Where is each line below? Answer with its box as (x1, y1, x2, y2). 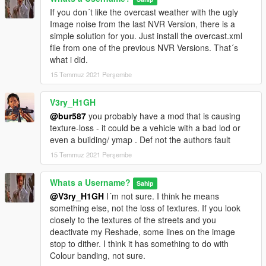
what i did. (50, 53, 88, 66)
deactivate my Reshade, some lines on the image (50, 226, 235, 238)
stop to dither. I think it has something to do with (50, 237, 229, 250)
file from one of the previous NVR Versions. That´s (50, 42, 238, 54)
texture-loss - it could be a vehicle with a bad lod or (50, 122, 240, 134)
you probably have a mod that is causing (86, 110, 240, 122)
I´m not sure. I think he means (104, 190, 219, 202)
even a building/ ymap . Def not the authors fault (50, 134, 230, 146)
